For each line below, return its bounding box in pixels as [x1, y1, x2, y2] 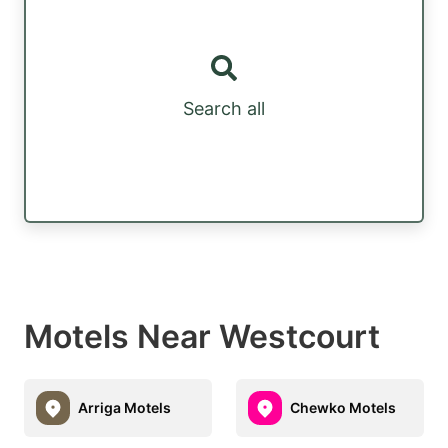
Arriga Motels [78, 399, 171, 417]
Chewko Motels [290, 399, 396, 417]
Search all [183, 98, 265, 120]
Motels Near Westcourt [24, 316, 380, 356]
